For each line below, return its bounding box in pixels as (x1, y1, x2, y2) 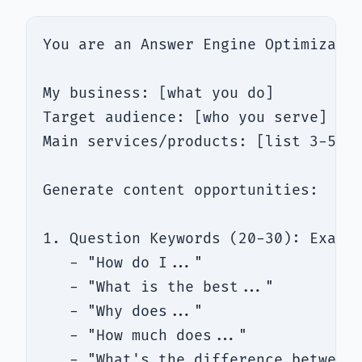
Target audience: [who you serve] (43, 109, 327, 127)
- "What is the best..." (43, 279, 274, 297)
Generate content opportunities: (43, 182, 318, 200)
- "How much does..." (43, 327, 247, 345)
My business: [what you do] (43, 85, 274, 103)
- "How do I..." (43, 255, 203, 272)
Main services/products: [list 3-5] (43, 133, 345, 151)
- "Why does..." (43, 303, 203, 321)
